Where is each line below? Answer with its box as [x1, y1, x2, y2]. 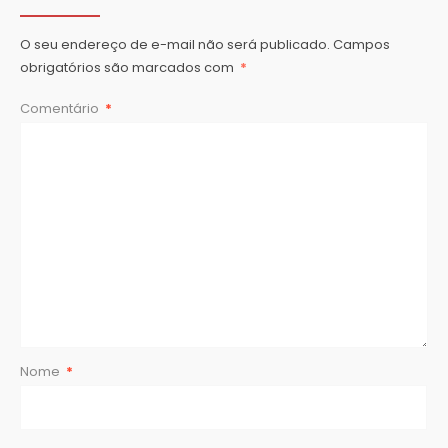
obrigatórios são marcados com [20, 58, 237, 78]
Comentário [20, 99, 102, 119]
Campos [333, 35, 390, 55]
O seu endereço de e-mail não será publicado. [20, 35, 330, 55]
